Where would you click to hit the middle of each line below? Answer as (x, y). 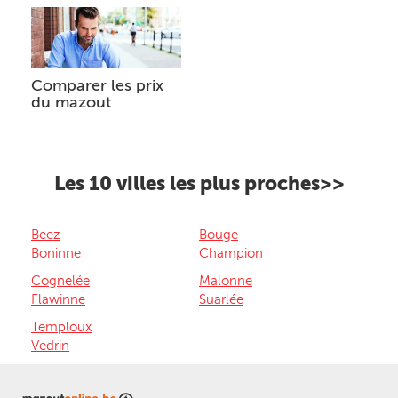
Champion (231, 253)
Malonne (226, 280)
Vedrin (50, 345)
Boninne (56, 253)
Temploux (61, 326)
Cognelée (60, 280)
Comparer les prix (97, 85)
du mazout (71, 102)
